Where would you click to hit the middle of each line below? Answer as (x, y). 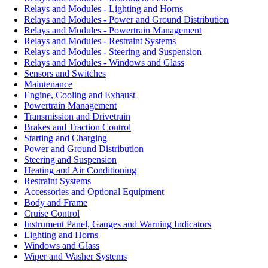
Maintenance (48, 84)
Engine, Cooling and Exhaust (80, 95)
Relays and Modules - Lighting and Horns (103, 9)
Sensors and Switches (65, 73)
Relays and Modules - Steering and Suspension (113, 52)
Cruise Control (52, 213)
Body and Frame (56, 202)
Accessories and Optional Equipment (94, 192)
